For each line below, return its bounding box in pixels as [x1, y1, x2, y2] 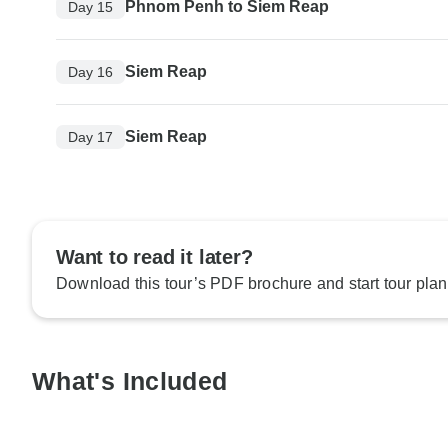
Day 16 [68, 63, 113, 80]
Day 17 [68, 128, 113, 145]
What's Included [32, 367, 228, 396]
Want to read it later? [56, 246, 253, 269]
